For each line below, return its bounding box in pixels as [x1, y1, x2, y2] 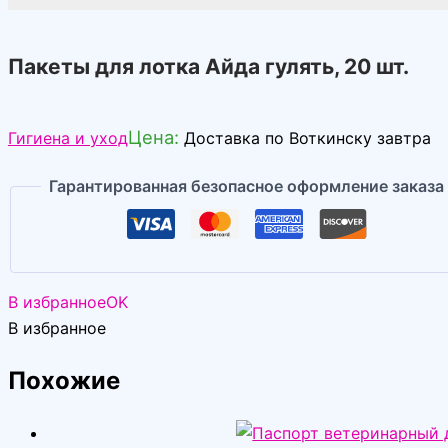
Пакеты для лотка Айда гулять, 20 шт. [8, 53, 409, 79]
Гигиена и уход [8, 128, 128, 149]
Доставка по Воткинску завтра [184, 128, 431, 149]
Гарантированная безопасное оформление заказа [49, 176, 445, 197]
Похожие [8, 366, 120, 396]
